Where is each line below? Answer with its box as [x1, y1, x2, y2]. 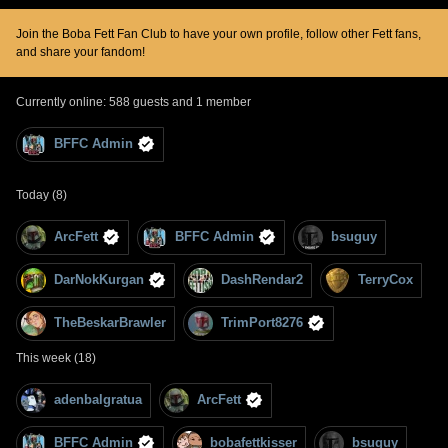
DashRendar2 [221, 272, 303, 288]
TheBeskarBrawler [54, 315, 166, 331]
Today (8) [16, 187, 67, 202]
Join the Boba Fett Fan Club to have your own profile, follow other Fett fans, [16, 26, 421, 41]
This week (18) [16, 350, 96, 365]
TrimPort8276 [221, 315, 303, 331]
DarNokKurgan [54, 272, 144, 288]
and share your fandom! [16, 44, 145, 59]
